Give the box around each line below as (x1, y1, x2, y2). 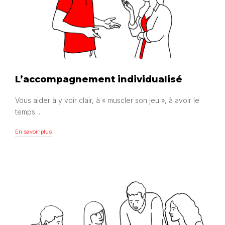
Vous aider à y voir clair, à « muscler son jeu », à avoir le (15, 96, 199, 105)
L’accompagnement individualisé (15, 74, 182, 85)
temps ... (15, 107, 42, 117)
